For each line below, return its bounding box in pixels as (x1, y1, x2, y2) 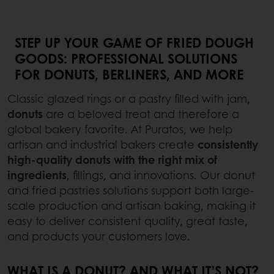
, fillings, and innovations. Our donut (67, 166, 255, 183)
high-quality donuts (7, 151, 111, 168)
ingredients (7, 166, 67, 183)
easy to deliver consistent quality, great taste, (7, 212, 248, 229)
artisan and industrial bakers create (7, 136, 198, 152)
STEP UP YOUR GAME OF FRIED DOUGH (15, 32, 254, 52)
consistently (198, 136, 258, 152)
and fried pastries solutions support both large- (7, 182, 254, 198)
